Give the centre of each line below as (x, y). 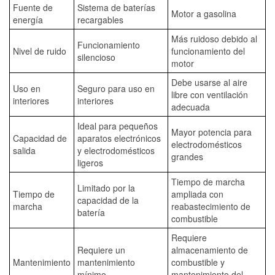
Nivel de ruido (40, 51)
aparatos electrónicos (119, 138)
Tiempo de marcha (208, 181)
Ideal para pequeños (118, 126)
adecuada (191, 107)
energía (28, 19)
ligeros (90, 162)
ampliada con (197, 194)
